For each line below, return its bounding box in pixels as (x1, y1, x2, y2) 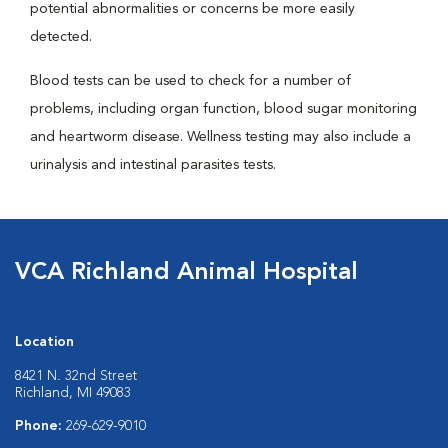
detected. (30, 30, 92, 44)
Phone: (15, 419, 66, 433)
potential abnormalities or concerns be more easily (30, 2, 355, 16)
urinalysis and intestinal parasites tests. (30, 158, 276, 172)
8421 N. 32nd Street (15, 369, 137, 383)
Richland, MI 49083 (15, 386, 131, 400)
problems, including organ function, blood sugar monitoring (30, 102, 417, 116)
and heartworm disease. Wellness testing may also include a (30, 130, 411, 144)
